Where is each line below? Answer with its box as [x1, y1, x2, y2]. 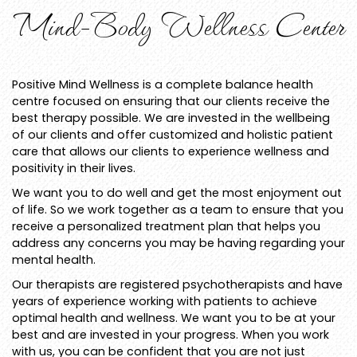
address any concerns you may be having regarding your [12, 235, 345, 252]
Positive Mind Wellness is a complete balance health [12, 76, 313, 93]
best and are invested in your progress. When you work [12, 327, 329, 343]
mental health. [12, 252, 96, 269]
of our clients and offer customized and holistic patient [12, 127, 333, 143]
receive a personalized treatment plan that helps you [12, 218, 320, 235]
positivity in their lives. [12, 160, 135, 177]
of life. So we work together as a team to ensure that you [12, 202, 343, 218]
